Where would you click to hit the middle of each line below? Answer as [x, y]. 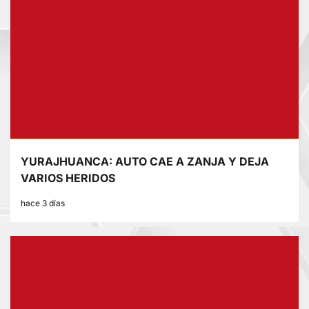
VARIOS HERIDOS [68, 178]
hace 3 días [43, 203]
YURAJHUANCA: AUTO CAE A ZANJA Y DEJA [145, 162]
